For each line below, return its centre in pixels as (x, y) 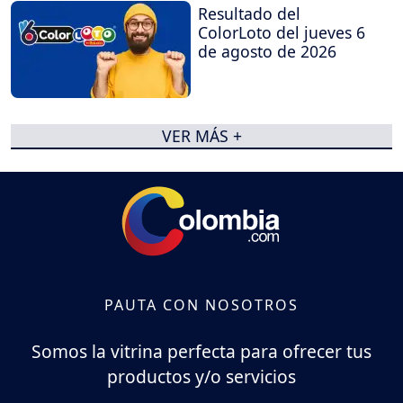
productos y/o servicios (201, 376)
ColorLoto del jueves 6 (282, 32)
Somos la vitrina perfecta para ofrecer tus (201, 351)
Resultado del (249, 13)
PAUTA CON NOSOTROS (201, 305)
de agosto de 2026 (267, 51)
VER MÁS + (201, 136)
